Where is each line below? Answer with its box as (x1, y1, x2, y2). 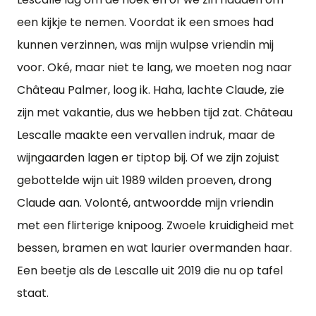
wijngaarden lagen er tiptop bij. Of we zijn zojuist (17, 150, 279, 166)
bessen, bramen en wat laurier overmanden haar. (17, 240, 292, 256)
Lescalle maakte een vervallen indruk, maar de (17, 127, 275, 143)
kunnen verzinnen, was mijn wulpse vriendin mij (17, 37, 274, 53)
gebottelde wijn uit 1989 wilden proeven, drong (17, 172, 272, 188)
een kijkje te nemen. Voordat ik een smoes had (17, 14, 274, 30)
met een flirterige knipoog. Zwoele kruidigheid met (17, 217, 294, 233)
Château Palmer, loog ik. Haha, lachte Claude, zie (17, 82, 284, 98)
